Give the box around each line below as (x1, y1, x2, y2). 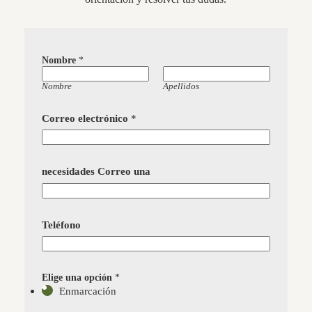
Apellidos (162, 81, 199, 91)
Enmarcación (59, 286, 117, 297)
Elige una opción (41, 272, 115, 283)
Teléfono (41, 219, 81, 231)
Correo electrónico (41, 112, 131, 124)
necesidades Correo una (41, 166, 150, 178)
